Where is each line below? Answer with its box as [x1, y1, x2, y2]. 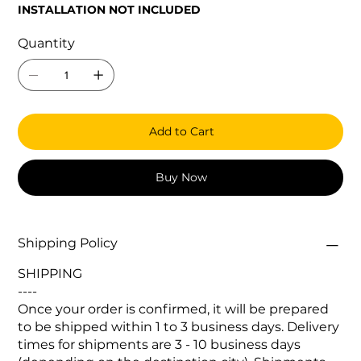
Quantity [18, 35, 76, 52]
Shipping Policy [18, 235, 118, 251]
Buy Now [156, 170, 207, 185]
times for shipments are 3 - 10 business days [18, 337, 301, 353]
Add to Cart [148, 124, 214, 139]
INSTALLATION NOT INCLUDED [18, 2, 201, 18]
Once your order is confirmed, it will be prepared [18, 301, 330, 317]
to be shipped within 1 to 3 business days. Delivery [18, 319, 340, 335]
